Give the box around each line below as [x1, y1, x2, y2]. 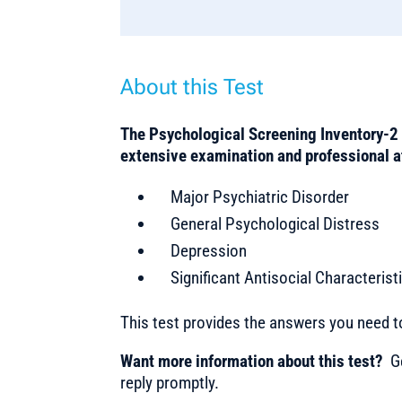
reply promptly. [120, 371, 220, 393]
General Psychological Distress [170, 213, 380, 234]
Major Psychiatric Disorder [170, 186, 350, 207]
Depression [170, 240, 248, 261]
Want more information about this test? [120, 350, 384, 371]
